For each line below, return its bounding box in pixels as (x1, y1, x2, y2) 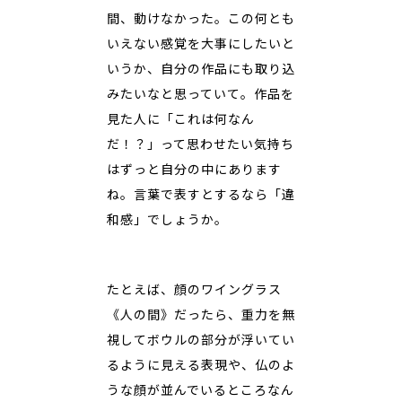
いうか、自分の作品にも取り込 (107, 59, 295, 77)
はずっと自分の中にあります (107, 160, 282, 178)
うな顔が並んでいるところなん (107, 380, 294, 398)
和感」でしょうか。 (107, 210, 228, 228)
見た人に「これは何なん (107, 109, 255, 127)
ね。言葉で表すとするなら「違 (107, 185, 295, 203)
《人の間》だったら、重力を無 (107, 305, 295, 323)
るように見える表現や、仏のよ (107, 355, 295, 373)
